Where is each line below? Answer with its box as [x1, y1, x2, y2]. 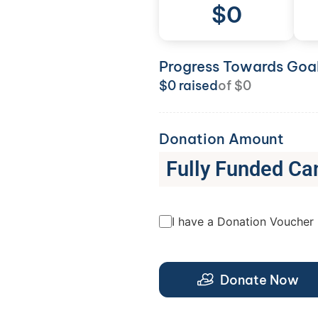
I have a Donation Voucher [172, 214, 314, 229]
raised [176, 77, 218, 94]
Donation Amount [159, 130, 284, 148]
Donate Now [220, 272, 300, 288]
